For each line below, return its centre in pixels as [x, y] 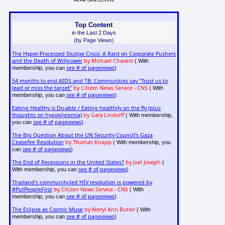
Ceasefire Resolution [38, 142]
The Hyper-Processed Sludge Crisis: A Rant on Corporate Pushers [94, 54]
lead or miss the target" [42, 88]
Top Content [94, 25]
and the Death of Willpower [47, 61]
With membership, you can [45, 170]
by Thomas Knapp [88, 142]
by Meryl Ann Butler [109, 210]
